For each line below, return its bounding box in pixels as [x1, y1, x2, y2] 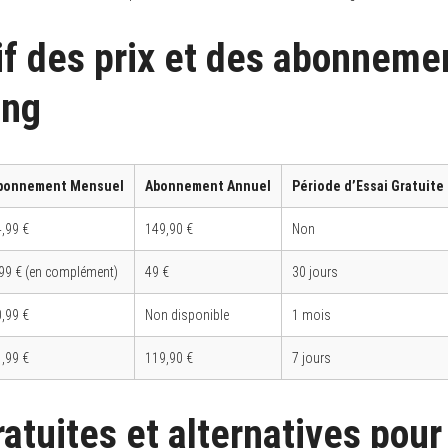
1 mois [292, 306, 331, 323]
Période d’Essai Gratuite [292, 177, 444, 194]
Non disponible [145, 306, 229, 323]
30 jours [292, 263, 338, 280]
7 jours [292, 349, 331, 366]
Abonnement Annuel [145, 177, 271, 194]
